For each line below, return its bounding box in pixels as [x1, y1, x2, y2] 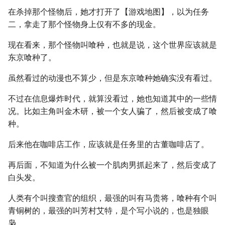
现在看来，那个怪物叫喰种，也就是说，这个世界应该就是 [8, 40, 217, 50]
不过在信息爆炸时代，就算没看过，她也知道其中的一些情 [8, 94, 217, 103]
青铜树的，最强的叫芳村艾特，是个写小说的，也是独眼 [8, 206, 209, 215]
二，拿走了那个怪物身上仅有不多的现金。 [8, 20, 161, 29]
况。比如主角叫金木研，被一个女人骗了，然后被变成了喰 [8, 106, 217, 116]
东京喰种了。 [8, 53, 56, 62]
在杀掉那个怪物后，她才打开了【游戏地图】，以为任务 [8, 7, 209, 17]
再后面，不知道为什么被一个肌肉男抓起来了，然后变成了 [8, 160, 217, 170]
